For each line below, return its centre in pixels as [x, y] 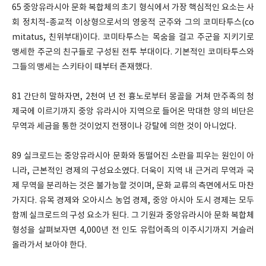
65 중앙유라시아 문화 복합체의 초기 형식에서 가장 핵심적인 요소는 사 [133, 8]
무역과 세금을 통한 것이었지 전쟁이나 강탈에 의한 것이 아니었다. [124, 126]
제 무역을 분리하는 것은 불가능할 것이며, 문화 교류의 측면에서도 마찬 [133, 186]
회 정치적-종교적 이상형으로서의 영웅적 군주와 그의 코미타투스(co [133, 23]
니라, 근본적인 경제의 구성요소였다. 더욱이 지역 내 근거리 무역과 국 [133, 171]
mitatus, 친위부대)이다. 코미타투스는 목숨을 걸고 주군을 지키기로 [133, 37]
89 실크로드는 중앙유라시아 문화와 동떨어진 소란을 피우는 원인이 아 [133, 156]
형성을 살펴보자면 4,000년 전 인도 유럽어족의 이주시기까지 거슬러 [133, 230]
